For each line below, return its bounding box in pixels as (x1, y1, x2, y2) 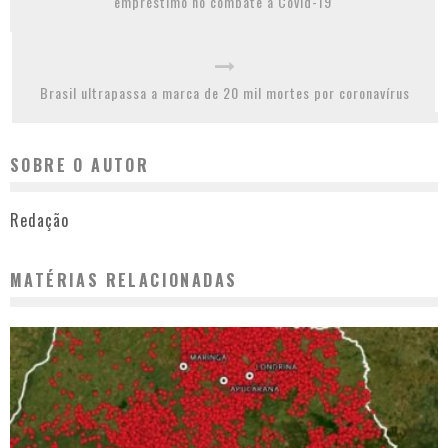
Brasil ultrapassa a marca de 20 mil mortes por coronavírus (40, 82, 410, 104)
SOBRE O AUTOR (10, 153, 150, 178)
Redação (10, 208, 69, 233)
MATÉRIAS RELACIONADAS (10, 268, 238, 293)
